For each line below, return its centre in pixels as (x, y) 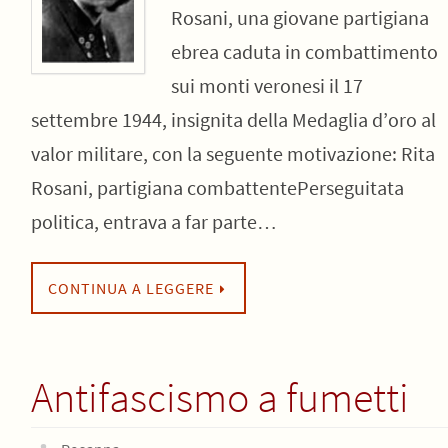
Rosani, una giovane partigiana (299, 17)
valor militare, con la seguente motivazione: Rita (232, 153)
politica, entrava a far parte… (153, 221)
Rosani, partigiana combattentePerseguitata (217, 187)
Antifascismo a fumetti (219, 397)
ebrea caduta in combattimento (304, 51)
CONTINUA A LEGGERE (130, 288)
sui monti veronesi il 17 (266, 85)
